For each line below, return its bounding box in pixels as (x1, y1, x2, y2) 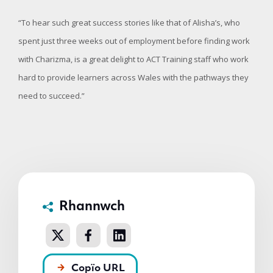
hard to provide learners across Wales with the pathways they (18, 72, 249, 83)
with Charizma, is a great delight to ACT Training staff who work (18, 54, 249, 65)
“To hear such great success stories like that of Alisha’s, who (18, 17, 240, 28)
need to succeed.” (18, 90, 85, 101)
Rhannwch (59, 200, 125, 213)
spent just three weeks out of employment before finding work (18, 35, 250, 46)
